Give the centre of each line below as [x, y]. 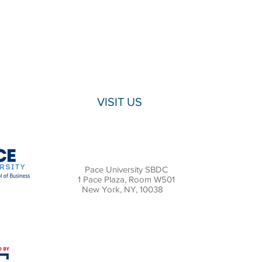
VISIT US [120, 102]
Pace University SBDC [126, 169]
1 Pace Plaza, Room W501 [126, 179]
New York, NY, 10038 [126, 189]
